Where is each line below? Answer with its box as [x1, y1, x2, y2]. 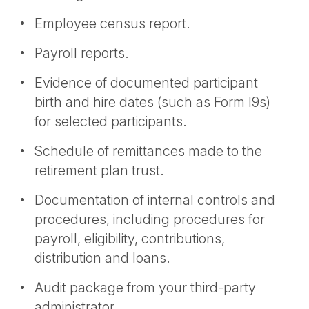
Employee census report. [34, 15, 190, 32]
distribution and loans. [34, 250, 170, 266]
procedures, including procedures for [34, 211, 265, 228]
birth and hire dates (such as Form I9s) [34, 94, 270, 110]
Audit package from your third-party [34, 279, 256, 296]
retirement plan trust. [34, 162, 164, 179]
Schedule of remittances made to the [34, 143, 262, 159]
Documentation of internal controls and [34, 192, 275, 208]
